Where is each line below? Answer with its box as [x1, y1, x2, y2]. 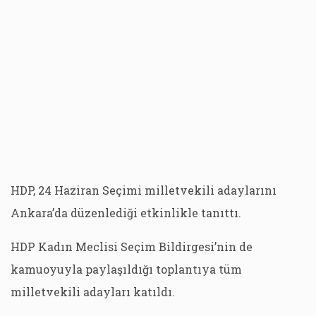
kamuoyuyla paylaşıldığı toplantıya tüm [11, 262, 242, 276]
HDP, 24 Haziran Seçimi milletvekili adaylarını [11, 183, 276, 197]
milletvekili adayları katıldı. [11, 284, 175, 299]
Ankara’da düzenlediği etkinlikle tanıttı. [11, 205, 241, 220]
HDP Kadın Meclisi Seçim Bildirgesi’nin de [11, 239, 253, 254]
